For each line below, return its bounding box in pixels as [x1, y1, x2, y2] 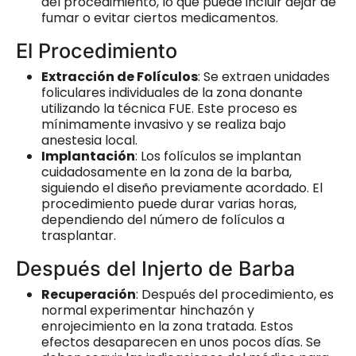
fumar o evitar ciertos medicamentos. [41, 8, 278, 27]
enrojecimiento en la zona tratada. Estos [41, 316, 293, 335]
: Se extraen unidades [198, 67, 330, 86]
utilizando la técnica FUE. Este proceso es [41, 99, 297, 118]
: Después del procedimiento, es [136, 284, 334, 304]
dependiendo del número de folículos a [41, 210, 284, 229]
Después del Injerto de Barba [16, 256, 295, 281]
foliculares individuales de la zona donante [41, 83, 303, 102]
